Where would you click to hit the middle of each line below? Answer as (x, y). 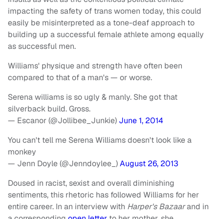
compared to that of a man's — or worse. (80, 78)
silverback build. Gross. (49, 109)
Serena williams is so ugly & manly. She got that (93, 97)
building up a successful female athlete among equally (106, 35)
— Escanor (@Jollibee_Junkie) (63, 121)
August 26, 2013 (149, 164)
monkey (22, 152)
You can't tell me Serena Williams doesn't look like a (100, 140)
